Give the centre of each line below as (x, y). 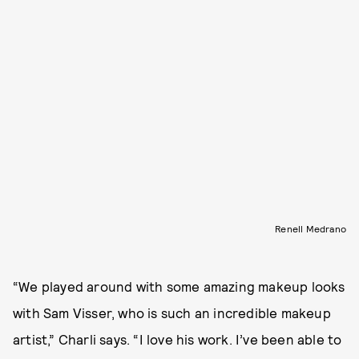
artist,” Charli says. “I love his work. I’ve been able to (177, 339)
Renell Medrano (311, 228)
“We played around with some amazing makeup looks (179, 286)
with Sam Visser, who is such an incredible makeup (172, 312)
